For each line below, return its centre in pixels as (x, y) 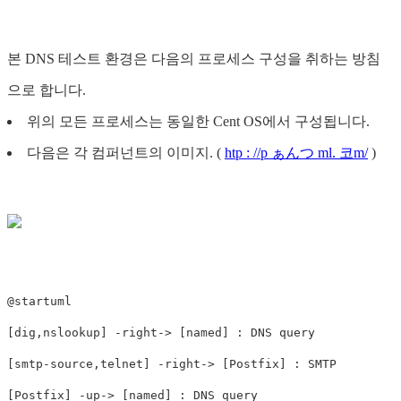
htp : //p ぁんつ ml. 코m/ (296, 153)
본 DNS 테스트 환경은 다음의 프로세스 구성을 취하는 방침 (194, 59)
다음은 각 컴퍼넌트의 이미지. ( (126, 153)
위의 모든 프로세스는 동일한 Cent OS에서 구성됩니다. (198, 122)
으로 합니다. (47, 90)
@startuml (39, 302)
